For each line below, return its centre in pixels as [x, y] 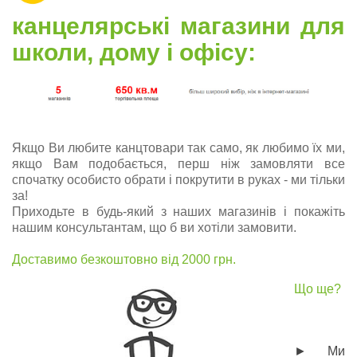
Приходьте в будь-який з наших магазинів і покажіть [178, 211]
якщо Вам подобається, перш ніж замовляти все [178, 163]
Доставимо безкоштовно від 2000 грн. [124, 259]
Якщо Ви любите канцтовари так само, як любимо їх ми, [178, 147]
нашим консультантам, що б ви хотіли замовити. [154, 227]
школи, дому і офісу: [134, 52]
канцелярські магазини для [178, 25]
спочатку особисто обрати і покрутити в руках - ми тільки [178, 179]
